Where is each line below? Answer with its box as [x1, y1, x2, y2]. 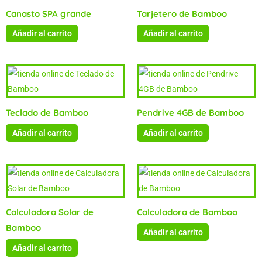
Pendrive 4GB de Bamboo [137, 107, 244, 119]
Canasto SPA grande [6, 8, 91, 19]
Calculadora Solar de [6, 206, 94, 218]
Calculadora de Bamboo [137, 206, 237, 218]
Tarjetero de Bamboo [137, 8, 227, 19]
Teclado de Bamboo [6, 107, 88, 119]
